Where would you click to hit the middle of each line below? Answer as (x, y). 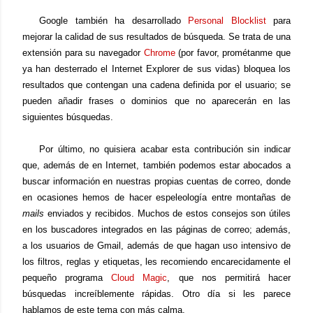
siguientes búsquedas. (68, 117)
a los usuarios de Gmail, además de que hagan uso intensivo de (156, 246)
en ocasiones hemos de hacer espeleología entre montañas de (156, 197)
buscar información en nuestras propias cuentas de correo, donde (156, 181)
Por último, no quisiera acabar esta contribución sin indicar (165, 149)
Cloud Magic (139, 278)
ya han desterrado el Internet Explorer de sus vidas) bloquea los (156, 69)
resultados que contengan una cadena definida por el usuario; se (156, 85)
